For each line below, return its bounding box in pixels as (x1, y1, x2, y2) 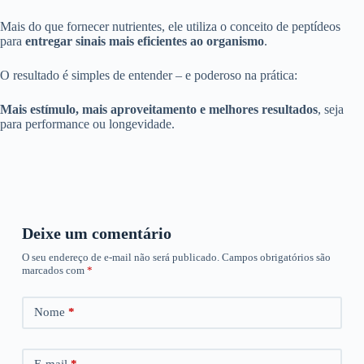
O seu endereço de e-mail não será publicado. (21, 250, 219, 263)
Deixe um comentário (21, 223, 171, 242)
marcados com (21, 263, 87, 276)
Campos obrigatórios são (221, 250, 331, 263)
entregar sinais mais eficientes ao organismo (25, 33, 264, 48)
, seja (318, 102, 344, 116)
